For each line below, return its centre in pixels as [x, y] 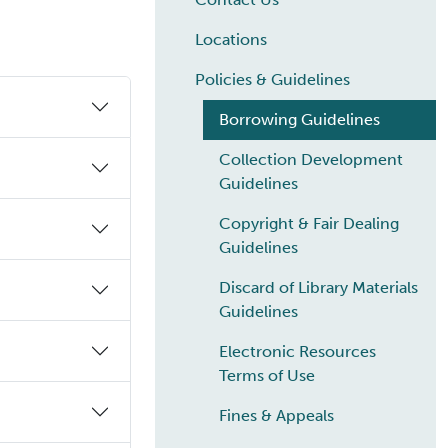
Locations [231, 40]
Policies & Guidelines [272, 80]
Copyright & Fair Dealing [309, 224]
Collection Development [311, 160]
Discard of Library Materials [318, 288]
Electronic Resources [297, 352]
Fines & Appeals [276, 416]
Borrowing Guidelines [299, 120]
